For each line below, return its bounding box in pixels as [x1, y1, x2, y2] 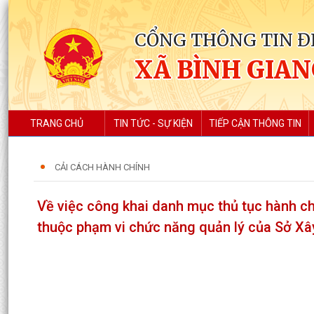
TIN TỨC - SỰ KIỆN [114, 118, 193, 129]
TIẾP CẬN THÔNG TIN [209, 118, 301, 129]
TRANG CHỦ [29, 118, 83, 129]
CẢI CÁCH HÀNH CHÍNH [55, 162, 150, 172]
